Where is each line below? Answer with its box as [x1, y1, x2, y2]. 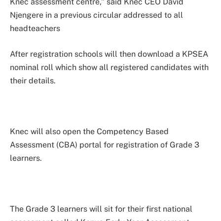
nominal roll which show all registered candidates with [10, 62, 209, 72]
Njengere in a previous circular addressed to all [10, 10, 183, 20]
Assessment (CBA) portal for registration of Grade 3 [10, 140, 199, 150]
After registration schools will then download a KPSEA [10, 49, 208, 59]
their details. [10, 75, 56, 85]
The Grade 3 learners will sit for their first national [10, 204, 192, 214]
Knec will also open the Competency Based [10, 127, 169, 137]
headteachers [10, 24, 60, 34]
